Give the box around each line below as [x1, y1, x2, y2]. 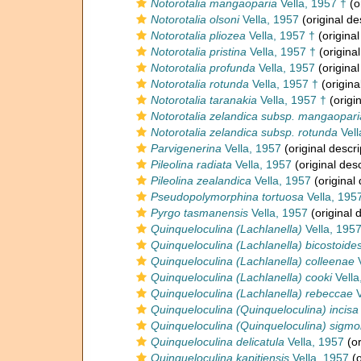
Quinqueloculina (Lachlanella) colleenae [151, 255, 355, 268]
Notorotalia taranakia [151, 93, 257, 106]
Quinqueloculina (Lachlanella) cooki [151, 271, 332, 284]
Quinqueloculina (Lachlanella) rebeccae [151, 287, 353, 300]
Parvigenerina [151, 142, 222, 155]
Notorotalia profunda [151, 61, 255, 74]
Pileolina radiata [151, 158, 232, 171]
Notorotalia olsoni [151, 13, 239, 26]
